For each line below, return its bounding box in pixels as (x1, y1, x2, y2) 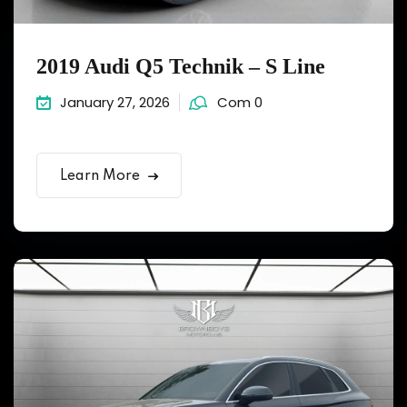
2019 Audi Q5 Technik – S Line (36, 54, 325, 78)
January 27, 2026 (60, 92, 170, 112)
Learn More (60, 168, 140, 184)
